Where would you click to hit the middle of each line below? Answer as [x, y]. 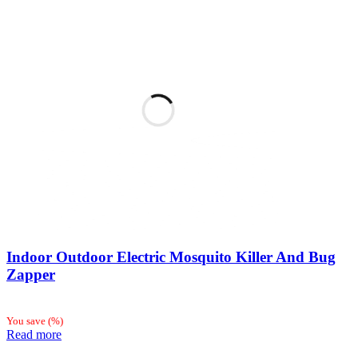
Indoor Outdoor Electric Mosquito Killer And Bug [171, 257]
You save [27, 320]
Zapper [31, 274]
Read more [34, 334]
